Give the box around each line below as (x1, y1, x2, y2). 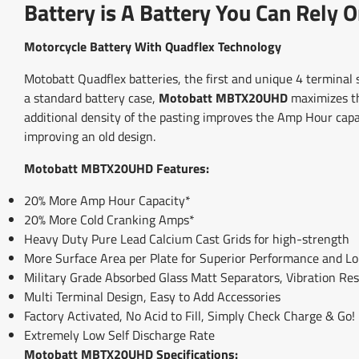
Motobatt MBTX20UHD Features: (24, 158, 209, 178)
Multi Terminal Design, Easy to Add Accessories (24, 286, 280, 306)
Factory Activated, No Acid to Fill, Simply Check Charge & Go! (24, 305, 355, 325)
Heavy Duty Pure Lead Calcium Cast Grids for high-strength (24, 228, 349, 248)
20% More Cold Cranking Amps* (24, 209, 195, 229)
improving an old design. (24, 126, 155, 146)
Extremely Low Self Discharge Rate (24, 325, 215, 345)
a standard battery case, (24, 87, 159, 107)
